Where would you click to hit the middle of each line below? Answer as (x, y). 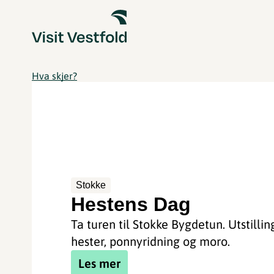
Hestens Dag (131, 204)
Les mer (100, 263)
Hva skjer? (54, 76)
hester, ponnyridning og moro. (151, 241)
